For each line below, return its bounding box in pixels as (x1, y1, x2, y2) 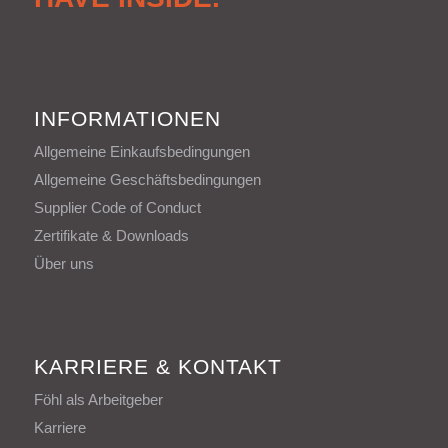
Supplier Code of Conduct (33, 198, 201, 216)
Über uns (33, 254, 94, 272)
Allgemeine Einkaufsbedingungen (33, 142, 250, 160)
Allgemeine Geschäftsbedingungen (33, 170, 261, 188)
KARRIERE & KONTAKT (33, 354, 282, 378)
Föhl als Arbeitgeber (33, 390, 163, 408)
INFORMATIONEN (33, 106, 221, 130)
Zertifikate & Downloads (33, 226, 189, 244)
